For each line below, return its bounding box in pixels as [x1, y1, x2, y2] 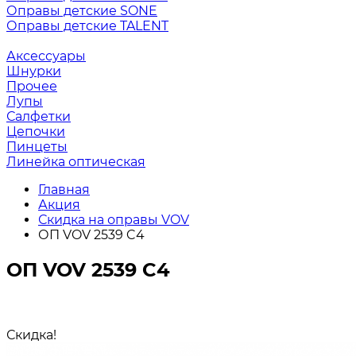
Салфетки [6, 109, 71, 124]
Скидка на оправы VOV [38, 212, 189, 227]
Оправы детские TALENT [6, 18, 168, 33]
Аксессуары [6, 48, 86, 64]
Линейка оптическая [6, 154, 145, 169]
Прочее [6, 79, 57, 94]
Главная [38, 182, 90, 197]
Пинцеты [6, 139, 68, 154]
